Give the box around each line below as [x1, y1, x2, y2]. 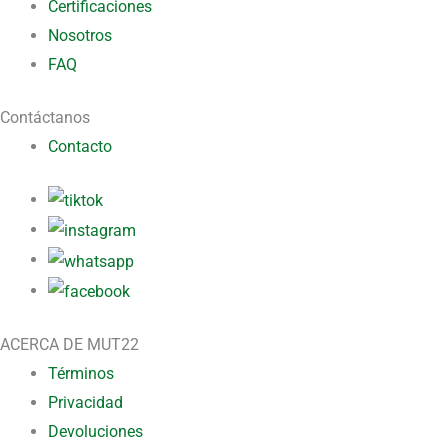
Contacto [48, 136, 112, 156]
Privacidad [48, 392, 123, 412]
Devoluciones [48, 421, 143, 441]
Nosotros [48, 25, 112, 45]
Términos [48, 363, 114, 383]
